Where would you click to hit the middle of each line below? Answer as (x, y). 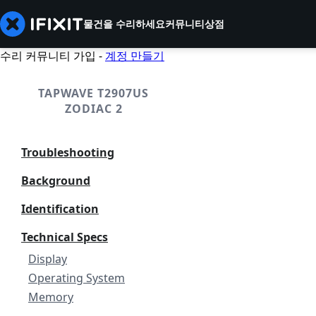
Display (48, 259)
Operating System (77, 278)
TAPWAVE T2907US (93, 93)
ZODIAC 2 (93, 109)
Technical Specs (65, 237)
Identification (60, 209)
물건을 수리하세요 (124, 24)
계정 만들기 (135, 56)
